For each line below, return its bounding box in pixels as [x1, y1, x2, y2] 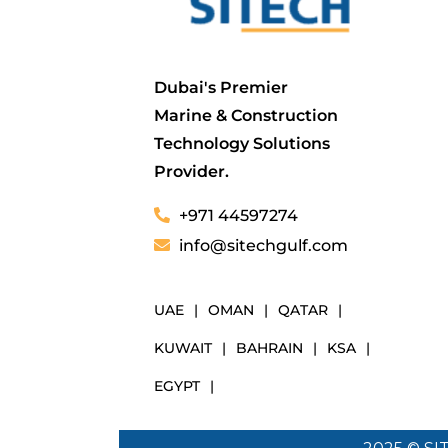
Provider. [154, 161, 230, 181]
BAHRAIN [236, 338, 304, 357]
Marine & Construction [154, 105, 339, 125]
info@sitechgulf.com [179, 235, 349, 255]
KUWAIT [154, 338, 213, 357]
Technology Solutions [154, 133, 331, 153]
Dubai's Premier [154, 77, 289, 97]
